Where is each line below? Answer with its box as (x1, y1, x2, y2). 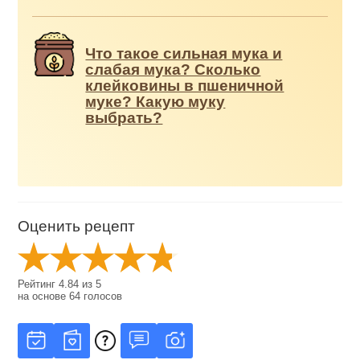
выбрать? (85, 108, 163, 126)
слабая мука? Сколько (85, 60, 261, 78)
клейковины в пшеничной (85, 76, 284, 94)
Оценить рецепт (18, 218, 136, 235)
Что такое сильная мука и (85, 44, 283, 62)
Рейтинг (18, 277, 59, 290)
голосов (80, 289, 123, 302)
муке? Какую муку (85, 92, 226, 110)
